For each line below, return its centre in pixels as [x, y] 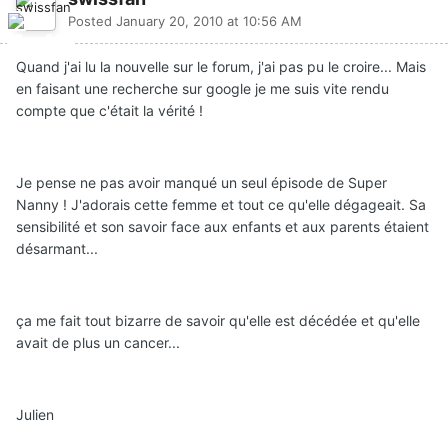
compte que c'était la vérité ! [109, 110]
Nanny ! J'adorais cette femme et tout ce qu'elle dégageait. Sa [221, 204]
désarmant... [57, 248]
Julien [35, 414]
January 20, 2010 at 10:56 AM [209, 20]
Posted [92, 20]
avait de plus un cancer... [98, 342]
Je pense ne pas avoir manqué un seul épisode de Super [201, 182]
